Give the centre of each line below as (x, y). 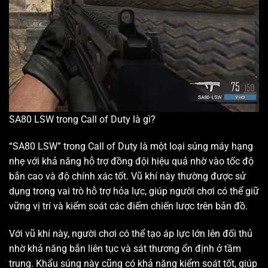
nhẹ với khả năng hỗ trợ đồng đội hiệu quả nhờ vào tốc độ (131, 162)
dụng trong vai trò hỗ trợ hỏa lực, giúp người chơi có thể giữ (134, 191)
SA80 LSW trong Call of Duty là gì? (82, 119)
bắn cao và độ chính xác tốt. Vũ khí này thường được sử (127, 176)
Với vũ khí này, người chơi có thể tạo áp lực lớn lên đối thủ (131, 234)
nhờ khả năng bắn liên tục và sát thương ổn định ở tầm (125, 249)
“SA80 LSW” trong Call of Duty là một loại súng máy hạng (131, 147)
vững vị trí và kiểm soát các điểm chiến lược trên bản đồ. (128, 206)
